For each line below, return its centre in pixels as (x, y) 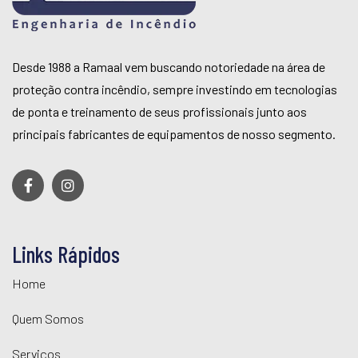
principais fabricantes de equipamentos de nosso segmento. (174, 134)
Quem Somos (48, 318)
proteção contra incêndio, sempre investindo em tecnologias (175, 89)
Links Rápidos (66, 254)
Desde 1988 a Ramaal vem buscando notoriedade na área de (169, 67)
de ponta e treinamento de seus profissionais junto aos (159, 111)
